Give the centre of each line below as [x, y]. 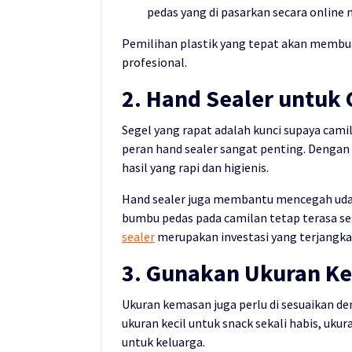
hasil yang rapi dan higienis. [195, 167]
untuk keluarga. [163, 341]
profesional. [154, 62]
